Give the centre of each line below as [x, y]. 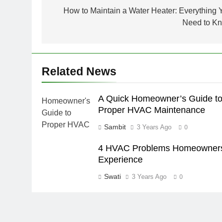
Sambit [115, 127]
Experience [120, 160]
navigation [81, 13]
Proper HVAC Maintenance [151, 110]
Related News [79, 72]
